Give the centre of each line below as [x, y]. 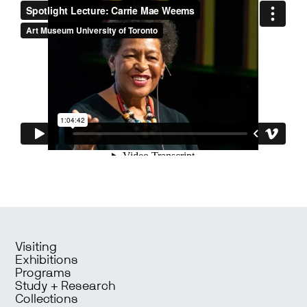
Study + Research [65, 287]
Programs [44, 274]
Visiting [36, 248]
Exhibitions [47, 261]
